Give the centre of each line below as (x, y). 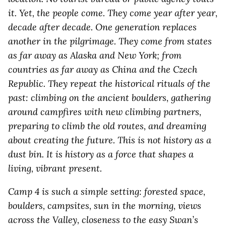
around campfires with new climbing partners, (105, 112)
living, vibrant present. (55, 168)
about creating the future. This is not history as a (110, 140)
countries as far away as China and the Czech (103, 69)
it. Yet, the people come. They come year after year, (113, 13)
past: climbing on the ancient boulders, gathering (109, 98)
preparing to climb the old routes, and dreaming (107, 126)
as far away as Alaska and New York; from (95, 55)
